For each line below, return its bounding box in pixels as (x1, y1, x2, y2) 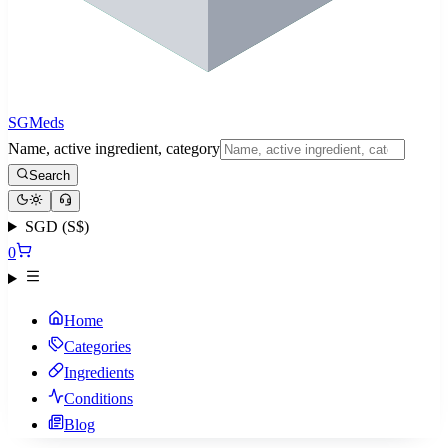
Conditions (64, 390, 133, 407)
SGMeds (8, 114, 64, 131)
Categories (64, 338, 131, 355)
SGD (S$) (24, 218, 89, 235)
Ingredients (64, 364, 134, 381)
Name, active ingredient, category (8, 140, 220, 157)
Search (29, 168, 71, 183)
